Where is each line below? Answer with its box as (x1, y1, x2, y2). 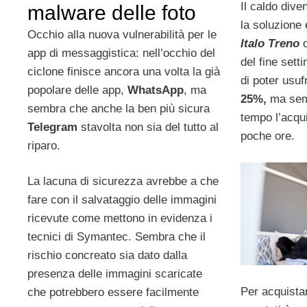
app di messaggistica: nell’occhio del (27, 46, 215, 60)
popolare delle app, (27, 83, 127, 97)
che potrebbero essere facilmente (27, 286, 199, 299)
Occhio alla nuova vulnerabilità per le (27, 27, 217, 41)
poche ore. (240, 129, 295, 143)
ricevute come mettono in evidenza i (27, 212, 212, 225)
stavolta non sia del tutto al (77, 120, 219, 134)
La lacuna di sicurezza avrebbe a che (27, 175, 219, 188)
